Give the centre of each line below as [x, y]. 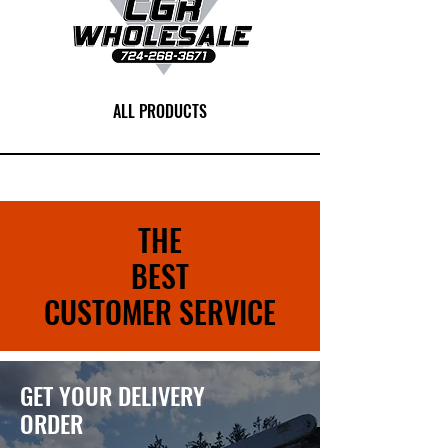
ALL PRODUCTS [160, 110]
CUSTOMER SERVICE [160, 311]
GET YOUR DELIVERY [112, 394]
